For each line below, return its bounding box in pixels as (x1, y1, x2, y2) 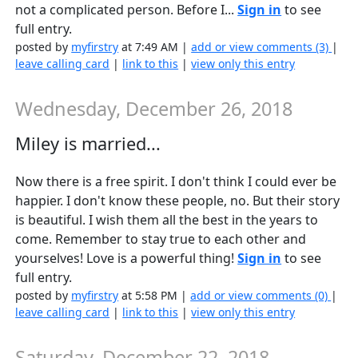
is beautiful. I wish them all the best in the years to (15, 211, 319, 229)
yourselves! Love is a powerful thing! (15, 249, 238, 268)
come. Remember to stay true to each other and (15, 230, 307, 249)
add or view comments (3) (191, 38, 332, 54)
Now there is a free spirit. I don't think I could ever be (15, 173, 337, 191)
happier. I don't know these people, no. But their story (15, 192, 340, 210)
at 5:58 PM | (118, 288, 191, 304)
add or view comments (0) (190, 288, 332, 304)
